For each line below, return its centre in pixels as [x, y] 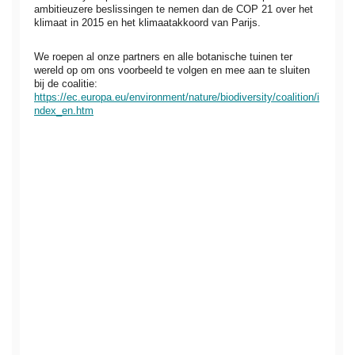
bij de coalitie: [66, 84]
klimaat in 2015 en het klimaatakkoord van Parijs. [147, 23]
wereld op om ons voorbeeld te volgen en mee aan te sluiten [172, 71]
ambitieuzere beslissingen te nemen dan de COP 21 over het [174, 10]
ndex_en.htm [64, 111]
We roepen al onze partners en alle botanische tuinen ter [163, 57]
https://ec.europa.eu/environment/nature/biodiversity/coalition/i [177, 97]
